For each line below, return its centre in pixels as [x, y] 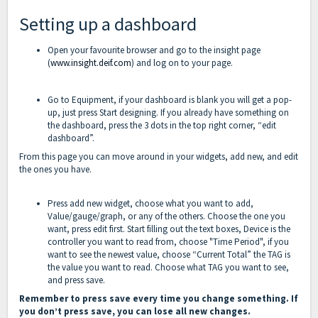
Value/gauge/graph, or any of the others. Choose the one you [166, 216]
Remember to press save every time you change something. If [159, 299]
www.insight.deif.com [91, 63]
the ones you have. [56, 170]
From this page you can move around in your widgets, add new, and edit [159, 157]
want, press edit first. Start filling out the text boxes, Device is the [169, 229]
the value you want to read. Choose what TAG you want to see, [168, 268]
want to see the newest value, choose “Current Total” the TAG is [169, 255]
